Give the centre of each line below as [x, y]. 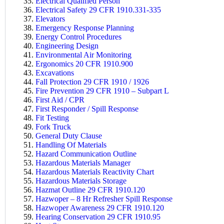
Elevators [50, 18]
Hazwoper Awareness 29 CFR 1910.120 [100, 207]
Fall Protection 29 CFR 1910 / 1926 [92, 81]
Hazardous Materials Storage [81, 180]
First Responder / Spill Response [87, 108]
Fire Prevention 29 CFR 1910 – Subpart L [102, 90]
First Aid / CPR [60, 99]
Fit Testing [52, 117]
